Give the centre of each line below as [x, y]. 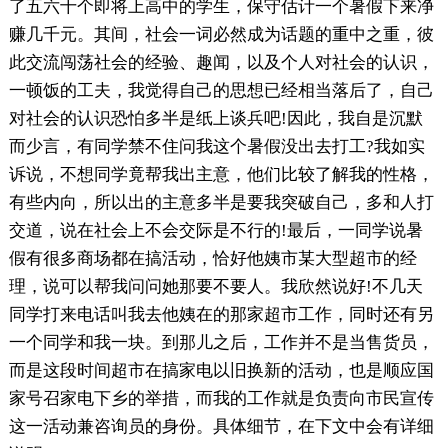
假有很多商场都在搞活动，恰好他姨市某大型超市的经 [212, 258]
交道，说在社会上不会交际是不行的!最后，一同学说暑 [215, 230]
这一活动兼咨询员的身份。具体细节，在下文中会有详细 [221, 426]
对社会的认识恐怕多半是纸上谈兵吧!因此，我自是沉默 [215, 118]
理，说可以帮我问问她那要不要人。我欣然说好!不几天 [215, 286]
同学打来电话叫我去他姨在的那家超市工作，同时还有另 [221, 314]
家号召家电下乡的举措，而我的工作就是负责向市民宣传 [221, 398]
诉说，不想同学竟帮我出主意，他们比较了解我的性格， [221, 174]
